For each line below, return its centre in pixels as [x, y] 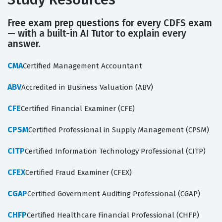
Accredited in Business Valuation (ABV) [87, 87]
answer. [24, 44]
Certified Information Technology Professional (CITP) [115, 151]
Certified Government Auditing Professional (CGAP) [114, 194]
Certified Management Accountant [83, 66]
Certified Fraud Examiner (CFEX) [79, 173]
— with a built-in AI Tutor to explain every [97, 34]
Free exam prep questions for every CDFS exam [110, 23]
